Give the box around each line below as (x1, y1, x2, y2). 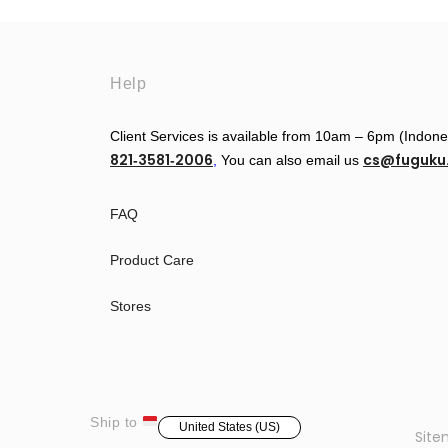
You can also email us (217, 152, 363, 169)
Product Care (110, 251, 194, 268)
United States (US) (178, 420, 280, 435)
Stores (110, 297, 151, 314)
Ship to (90, 413, 142, 430)
